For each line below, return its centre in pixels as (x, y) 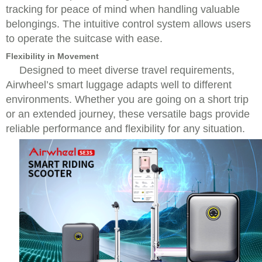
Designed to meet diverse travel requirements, (127, 70)
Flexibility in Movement (52, 56)
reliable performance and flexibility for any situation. (125, 129)
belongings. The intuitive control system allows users (128, 24)
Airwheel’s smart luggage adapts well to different (119, 85)
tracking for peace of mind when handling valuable (123, 9)
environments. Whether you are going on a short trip (127, 99)
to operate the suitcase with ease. (84, 39)
